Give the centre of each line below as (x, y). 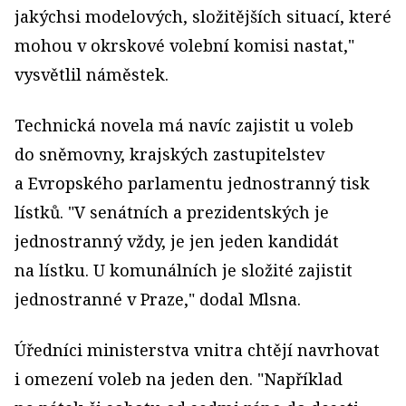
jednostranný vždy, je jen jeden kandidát (177, 242)
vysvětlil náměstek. (92, 75)
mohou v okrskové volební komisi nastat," (184, 46)
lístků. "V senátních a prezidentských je (172, 213)
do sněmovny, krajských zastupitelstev (169, 155)
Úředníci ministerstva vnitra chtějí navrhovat (197, 350)
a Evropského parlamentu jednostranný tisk (192, 184)
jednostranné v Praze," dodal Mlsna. (158, 300)
